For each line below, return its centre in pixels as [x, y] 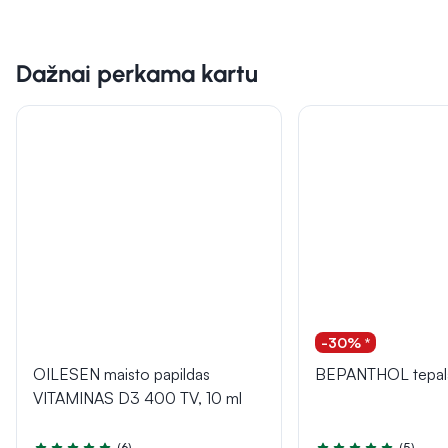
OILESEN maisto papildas [121, 374]
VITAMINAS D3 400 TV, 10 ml [137, 398]
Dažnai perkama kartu [137, 74]
